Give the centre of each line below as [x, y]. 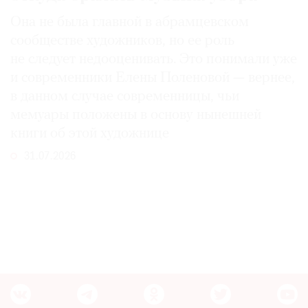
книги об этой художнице [90, 134]
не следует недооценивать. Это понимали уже [154, 60]
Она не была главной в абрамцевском [130, 23]
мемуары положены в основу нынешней [136, 115]
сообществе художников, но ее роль [122, 41]
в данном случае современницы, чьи [125, 97]
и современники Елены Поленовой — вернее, [153, 78]
